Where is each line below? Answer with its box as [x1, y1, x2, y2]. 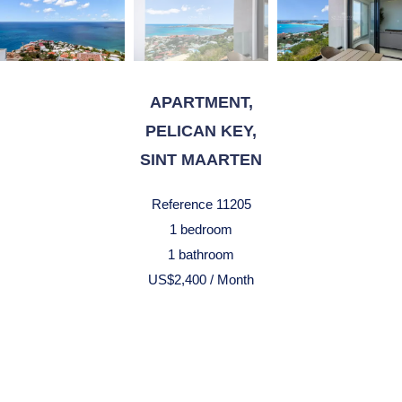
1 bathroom [168, 247, 234, 262]
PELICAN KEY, [145, 122, 257, 140]
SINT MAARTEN [140, 151, 262, 169]
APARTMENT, [149, 93, 253, 111]
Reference [151, 197, 213, 212]
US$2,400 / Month [148, 272, 254, 287]
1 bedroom [170, 222, 232, 237]
